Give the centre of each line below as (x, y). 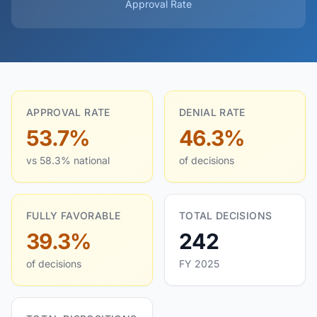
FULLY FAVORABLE (74, 215)
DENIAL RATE (212, 112)
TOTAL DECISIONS (226, 215)
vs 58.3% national (68, 160)
